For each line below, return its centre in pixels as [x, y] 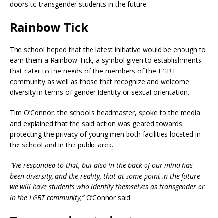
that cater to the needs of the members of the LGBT [93, 71]
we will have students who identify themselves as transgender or [107, 187]
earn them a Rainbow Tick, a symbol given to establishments [106, 60]
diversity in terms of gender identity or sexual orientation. [100, 92]
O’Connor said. [108, 198]
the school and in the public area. [62, 145]
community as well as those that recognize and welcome [100, 82]
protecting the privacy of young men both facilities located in [105, 134]
